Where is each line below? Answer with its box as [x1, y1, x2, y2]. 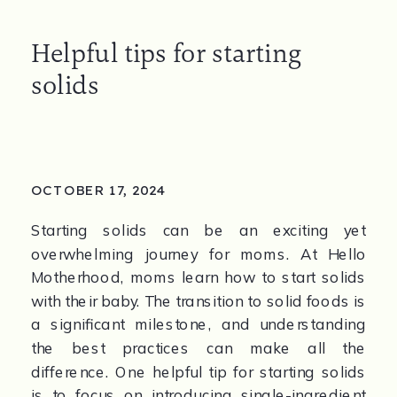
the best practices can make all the [31, 339, 366, 358]
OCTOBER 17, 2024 [31, 181, 167, 198]
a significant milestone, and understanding [31, 315, 366, 334]
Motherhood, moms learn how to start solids [31, 268, 366, 287]
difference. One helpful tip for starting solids [31, 362, 366, 381]
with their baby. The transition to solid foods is [31, 292, 366, 310]
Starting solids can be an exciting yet [31, 221, 366, 240]
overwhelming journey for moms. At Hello [31, 244, 366, 263]
